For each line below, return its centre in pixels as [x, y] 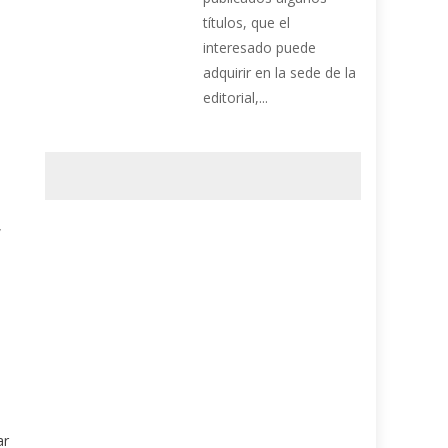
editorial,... [236, 98]
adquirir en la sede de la [280, 73]
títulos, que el [247, 23]
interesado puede [260, 48]
